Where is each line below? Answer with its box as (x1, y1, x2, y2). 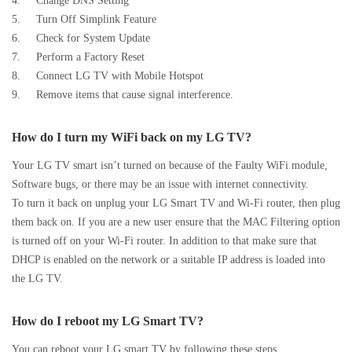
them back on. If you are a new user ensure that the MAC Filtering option (12, 215, 340, 229)
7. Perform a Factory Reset (12, 50, 145, 64)
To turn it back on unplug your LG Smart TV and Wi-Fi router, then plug (12, 196, 340, 210)
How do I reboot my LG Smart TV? (12, 314, 203, 328)
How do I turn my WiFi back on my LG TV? (12, 130, 251, 145)
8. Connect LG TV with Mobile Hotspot (12, 69, 203, 82)
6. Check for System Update (12, 31, 150, 45)
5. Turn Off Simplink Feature (12, 13, 156, 26)
